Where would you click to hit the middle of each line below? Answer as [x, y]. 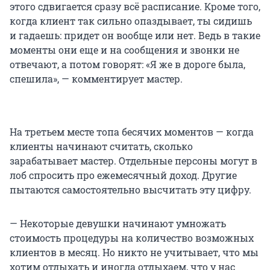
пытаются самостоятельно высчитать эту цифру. [130, 190]
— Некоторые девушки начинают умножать [118, 224]
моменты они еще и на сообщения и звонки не [124, 50]
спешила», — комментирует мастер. [96, 79]
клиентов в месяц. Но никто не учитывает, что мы [134, 253]
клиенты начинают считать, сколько [101, 146]
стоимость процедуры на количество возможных [132, 238]
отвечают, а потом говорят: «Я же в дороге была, [127, 64]
